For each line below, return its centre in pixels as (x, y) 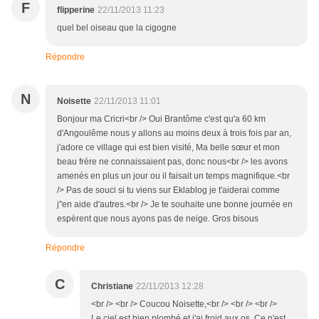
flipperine (76, 10)
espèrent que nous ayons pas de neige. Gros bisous (158, 219)
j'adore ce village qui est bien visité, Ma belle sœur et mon (168, 148)
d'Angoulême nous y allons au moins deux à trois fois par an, (174, 134)
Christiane (112, 287)
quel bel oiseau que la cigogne (117, 28)
